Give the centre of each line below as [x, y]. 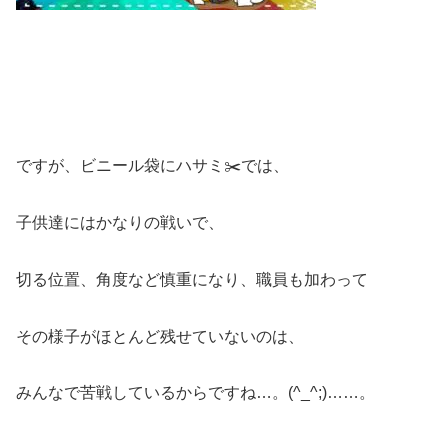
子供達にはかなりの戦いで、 [120, 223]
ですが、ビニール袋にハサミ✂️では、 [152, 166]
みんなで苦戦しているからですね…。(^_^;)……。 [195, 393]
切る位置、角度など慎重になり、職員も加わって [192, 279]
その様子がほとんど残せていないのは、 [160, 336]
